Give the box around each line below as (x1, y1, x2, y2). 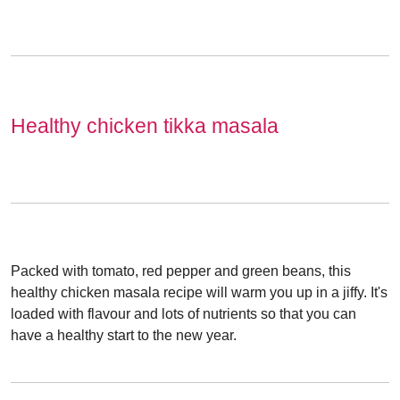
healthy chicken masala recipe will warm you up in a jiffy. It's (11, 285, 387, 301)
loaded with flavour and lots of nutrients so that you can (11, 306, 356, 322)
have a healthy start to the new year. (11, 328, 237, 344)
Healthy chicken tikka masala (11, 114, 279, 138)
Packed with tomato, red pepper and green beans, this (11, 263, 351, 279)
